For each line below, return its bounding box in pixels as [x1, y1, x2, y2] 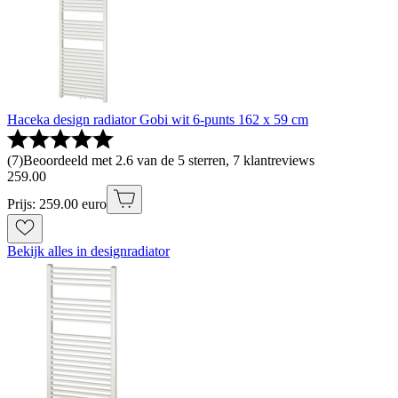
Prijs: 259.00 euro [7, 196, 107, 212]
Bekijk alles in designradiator [7, 243, 170, 259]
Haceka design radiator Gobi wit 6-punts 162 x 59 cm [7, 112, 308, 128]
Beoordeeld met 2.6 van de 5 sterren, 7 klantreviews [23, 153, 314, 169]
